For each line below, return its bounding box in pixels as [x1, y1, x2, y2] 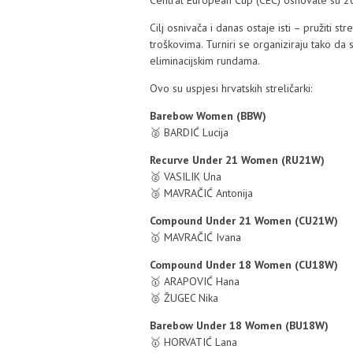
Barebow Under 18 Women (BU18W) [150, 318, 329, 333]
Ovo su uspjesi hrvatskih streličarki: [150, 81, 312, 95]
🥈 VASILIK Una [150, 169, 221, 184]
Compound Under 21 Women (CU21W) [150, 214, 338, 228]
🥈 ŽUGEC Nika [150, 291, 218, 305]
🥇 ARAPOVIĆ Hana [150, 274, 240, 288]
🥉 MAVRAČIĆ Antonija [150, 186, 253, 200]
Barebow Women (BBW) [150, 109, 266, 123]
